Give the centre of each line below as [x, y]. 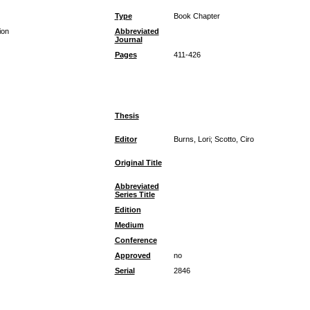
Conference [136, 240]
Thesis [127, 116]
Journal [128, 39]
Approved [133, 255]
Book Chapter [197, 16]
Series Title [135, 194]
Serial [125, 271]
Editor [126, 139]
